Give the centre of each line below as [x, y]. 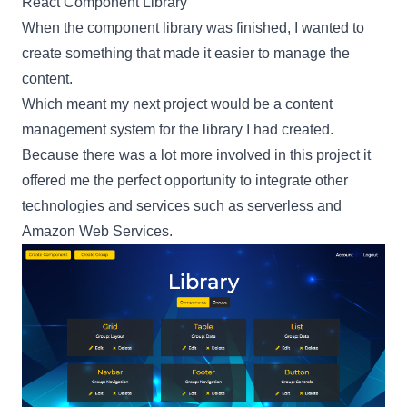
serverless [280, 206]
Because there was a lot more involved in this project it [196, 155]
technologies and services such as [134, 206]
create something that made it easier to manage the [186, 54]
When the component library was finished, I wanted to [193, 28]
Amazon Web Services [95, 232]
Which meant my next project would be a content [177, 104]
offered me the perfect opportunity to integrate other [185, 181]
